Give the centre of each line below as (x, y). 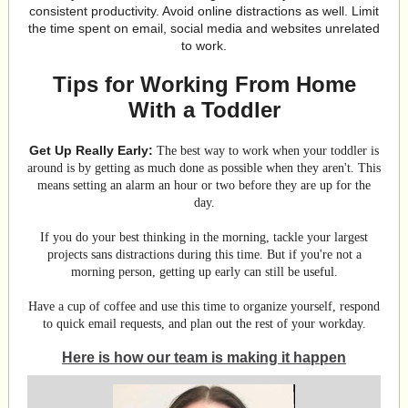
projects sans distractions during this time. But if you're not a (204, 255)
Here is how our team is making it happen (204, 357)
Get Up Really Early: (91, 150)
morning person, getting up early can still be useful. (204, 272)
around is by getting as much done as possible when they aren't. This (204, 168)
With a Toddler (204, 110)
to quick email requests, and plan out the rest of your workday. (204, 324)
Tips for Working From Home (204, 84)
